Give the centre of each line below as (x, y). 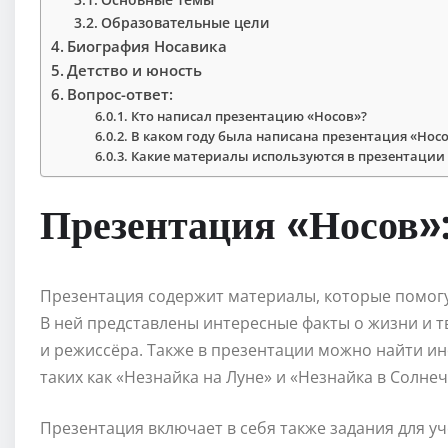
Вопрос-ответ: (120, 94)
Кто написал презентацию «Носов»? (249, 116)
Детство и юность (135, 70)
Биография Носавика (147, 46)
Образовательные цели (185, 23)
